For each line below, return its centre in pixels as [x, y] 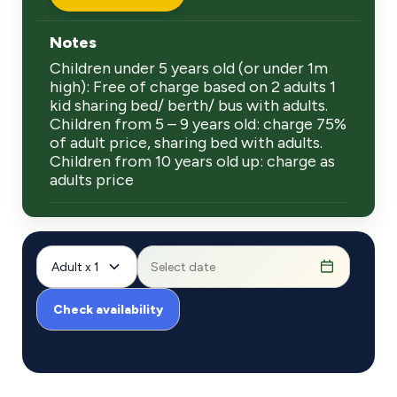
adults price [92, 180]
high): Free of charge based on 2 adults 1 [193, 87]
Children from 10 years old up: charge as [192, 161]
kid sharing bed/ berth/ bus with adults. [189, 105]
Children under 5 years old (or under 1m [189, 68]
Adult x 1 [75, 267]
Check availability [108, 309]
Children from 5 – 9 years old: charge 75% [198, 124]
